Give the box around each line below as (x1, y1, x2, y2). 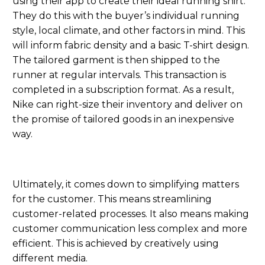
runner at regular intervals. (12, 69, 144, 80)
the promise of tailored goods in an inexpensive (12, 113, 234, 125)
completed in (12, 83, 76, 95)
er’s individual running (134, 9, 240, 21)
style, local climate (12, 24, 98, 36)
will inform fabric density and (12, 39, 150, 51)
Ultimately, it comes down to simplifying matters (12, 179, 239, 190)
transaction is (165, 69, 226, 80)
